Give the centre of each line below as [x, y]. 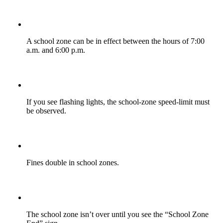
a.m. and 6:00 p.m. [56, 50]
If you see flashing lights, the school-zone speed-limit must [118, 102]
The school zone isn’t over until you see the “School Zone [117, 215]
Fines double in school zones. [73, 163]
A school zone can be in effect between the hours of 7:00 [115, 41]
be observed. [46, 111]
